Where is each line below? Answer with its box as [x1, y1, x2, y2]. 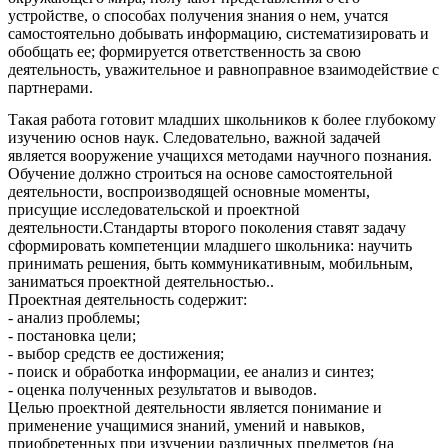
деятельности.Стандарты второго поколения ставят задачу [8, 218, 406, 236]
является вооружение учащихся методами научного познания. [8, 146, 432, 164]
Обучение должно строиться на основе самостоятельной [8, 164, 393, 182]
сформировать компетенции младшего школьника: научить [8, 236, 412, 254]
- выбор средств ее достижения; [8, 344, 224, 362]
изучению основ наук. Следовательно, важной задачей [8, 128, 381, 146]
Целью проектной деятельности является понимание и [8, 398, 382, 416]
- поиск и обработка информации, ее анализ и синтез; [8, 362, 374, 380]
